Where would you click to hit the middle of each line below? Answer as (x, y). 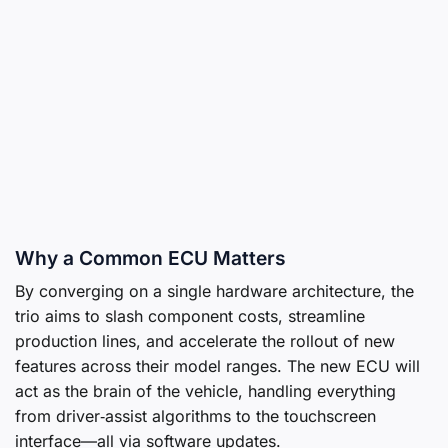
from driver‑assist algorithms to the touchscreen (195, 416)
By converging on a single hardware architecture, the (214, 291)
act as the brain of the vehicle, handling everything (205, 391)
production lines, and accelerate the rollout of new (205, 341)
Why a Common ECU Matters (150, 257)
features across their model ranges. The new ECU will (217, 366)
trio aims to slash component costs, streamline (190, 316)
